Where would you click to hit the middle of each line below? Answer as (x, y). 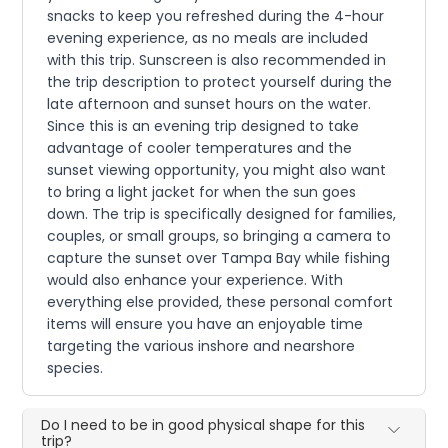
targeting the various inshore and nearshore (201, 345)
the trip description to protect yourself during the (220, 81)
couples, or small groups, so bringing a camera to (219, 235)
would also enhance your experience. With (195, 279)
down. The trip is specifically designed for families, (222, 213)
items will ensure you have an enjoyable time (205, 323)
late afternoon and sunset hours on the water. (209, 103)
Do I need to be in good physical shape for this (203, 424)
